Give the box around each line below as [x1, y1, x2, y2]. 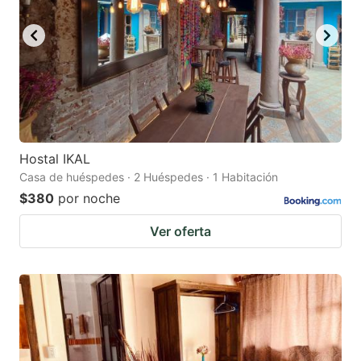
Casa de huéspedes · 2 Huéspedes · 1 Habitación [19, 169, 278, 184]
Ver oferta [150, 222, 211, 239]
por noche [58, 189, 120, 206]
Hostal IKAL [19, 150, 90, 167]
